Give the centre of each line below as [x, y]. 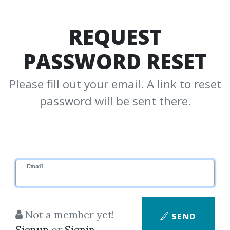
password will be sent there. [115, 101]
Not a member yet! [69, 214]
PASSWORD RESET [115, 61]
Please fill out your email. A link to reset [115, 84]
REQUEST [115, 37]
